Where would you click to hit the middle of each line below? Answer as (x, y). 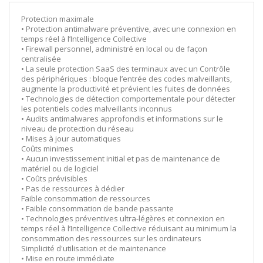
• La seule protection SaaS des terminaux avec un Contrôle (126, 68)
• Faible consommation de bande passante (97, 208)
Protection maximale (58, 18)
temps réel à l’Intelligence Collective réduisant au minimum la (129, 228)
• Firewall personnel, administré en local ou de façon (114, 48)
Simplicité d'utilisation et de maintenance (94, 248)
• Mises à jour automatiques (71, 138)
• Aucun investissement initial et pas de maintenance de (121, 158)
